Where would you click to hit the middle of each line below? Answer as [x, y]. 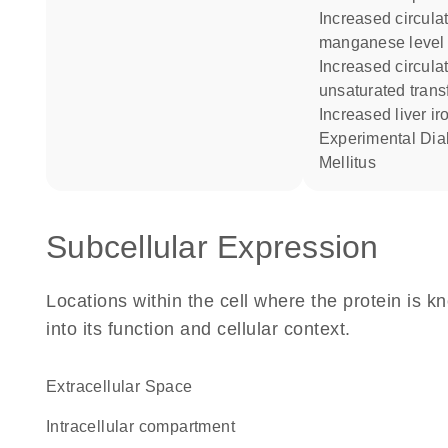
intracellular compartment [143, 426]
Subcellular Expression [212, 247]
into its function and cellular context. [198, 329]
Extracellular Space [125, 386]
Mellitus [347, 162]
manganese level [381, 42]
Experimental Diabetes [324, 138]
